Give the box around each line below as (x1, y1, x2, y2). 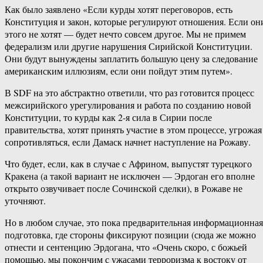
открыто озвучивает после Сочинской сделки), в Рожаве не (5, 182, 242, 195)
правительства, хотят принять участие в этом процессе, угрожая (5, 123, 262, 136)
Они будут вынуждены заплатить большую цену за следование (5, 52, 258, 65)
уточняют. (5, 194, 46, 207)
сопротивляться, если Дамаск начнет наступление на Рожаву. (5, 136, 251, 149)
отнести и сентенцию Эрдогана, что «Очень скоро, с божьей (5, 241, 247, 254)
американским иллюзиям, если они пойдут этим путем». (5, 65, 232, 77)
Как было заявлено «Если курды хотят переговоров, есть (5, 3, 232, 16)
